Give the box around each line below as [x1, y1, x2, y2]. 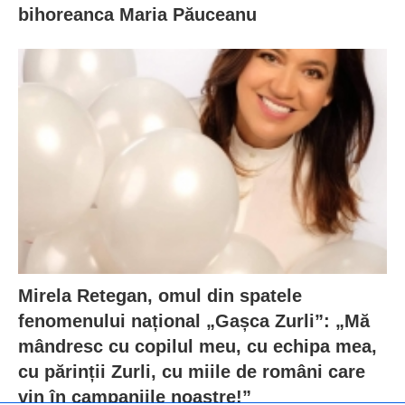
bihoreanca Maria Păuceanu [18, 5, 257, 25]
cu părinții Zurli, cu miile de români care [18, 361, 365, 381]
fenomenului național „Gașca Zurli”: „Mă [18, 310, 370, 331]
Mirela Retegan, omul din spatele [18, 285, 302, 306]
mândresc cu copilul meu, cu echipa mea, [18, 335, 377, 356]
